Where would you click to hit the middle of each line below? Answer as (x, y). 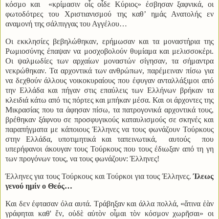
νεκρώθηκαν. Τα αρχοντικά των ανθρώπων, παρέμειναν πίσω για (109, 70)
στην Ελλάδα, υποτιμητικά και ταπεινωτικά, (84, 139)
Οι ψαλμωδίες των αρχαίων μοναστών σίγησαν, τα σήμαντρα (109, 61)
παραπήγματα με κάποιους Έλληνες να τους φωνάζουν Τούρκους (109, 129)
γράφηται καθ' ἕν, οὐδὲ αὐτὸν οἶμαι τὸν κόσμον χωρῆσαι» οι (109, 213)
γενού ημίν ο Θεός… (39, 186)
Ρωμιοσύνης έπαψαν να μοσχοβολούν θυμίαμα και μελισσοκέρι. (109, 51)
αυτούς (182, 139)
